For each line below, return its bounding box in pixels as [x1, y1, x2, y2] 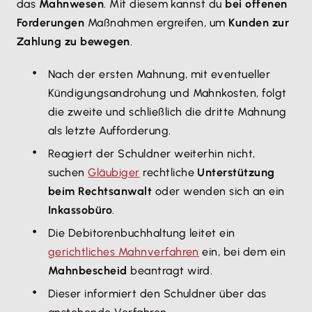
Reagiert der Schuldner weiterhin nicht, [48, 147, 256, 160]
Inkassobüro [48, 203, 113, 217]
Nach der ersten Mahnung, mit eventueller [48, 68, 271, 81]
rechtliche [139, 166, 198, 179]
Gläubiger [88, 166, 140, 179]
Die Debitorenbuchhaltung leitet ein [48, 226, 235, 240]
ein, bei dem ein [198, 245, 286, 258]
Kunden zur [228, 16, 290, 29]
